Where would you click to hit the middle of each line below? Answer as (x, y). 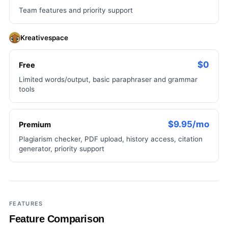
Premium (35, 125)
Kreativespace (44, 37)
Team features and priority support (76, 10)
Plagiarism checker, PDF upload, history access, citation (111, 139)
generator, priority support (62, 149)
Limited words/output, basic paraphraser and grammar (108, 79)
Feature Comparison (57, 219)
